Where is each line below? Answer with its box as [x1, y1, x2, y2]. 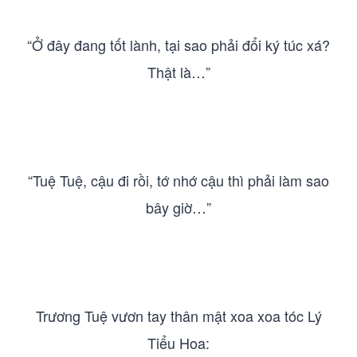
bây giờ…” [146, 197, 211, 218]
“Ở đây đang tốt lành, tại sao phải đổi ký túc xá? [27, 34, 330, 55]
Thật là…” [147, 61, 210, 82]
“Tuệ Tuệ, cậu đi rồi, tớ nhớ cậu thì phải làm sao [28, 170, 329, 190]
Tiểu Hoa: [147, 332, 210, 353]
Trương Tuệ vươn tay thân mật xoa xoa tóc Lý [35, 305, 322, 326]
